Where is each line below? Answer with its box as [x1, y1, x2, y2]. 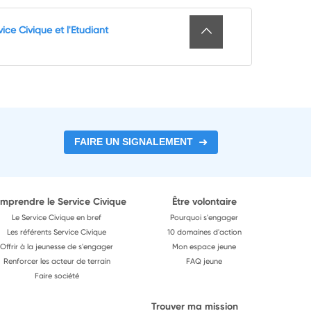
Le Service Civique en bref [12, 212, 102, 222]
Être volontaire [171, 194, 237, 208]
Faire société [34, 270, 79, 280]
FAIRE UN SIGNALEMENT [74, 136, 193, 148]
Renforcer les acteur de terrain [3, 255, 110, 266]
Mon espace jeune [172, 241, 237, 251]
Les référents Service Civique [7, 226, 107, 237]
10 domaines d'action [167, 226, 242, 237]
